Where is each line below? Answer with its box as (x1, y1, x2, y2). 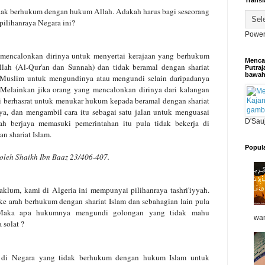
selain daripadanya (148, 72, 210, 83)
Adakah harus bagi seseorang (116, 5, 209, 17)
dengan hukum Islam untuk (115, 251, 210, 263)
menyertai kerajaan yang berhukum (93, 50, 210, 61)
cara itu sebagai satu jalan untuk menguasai (64, 106, 210, 117)
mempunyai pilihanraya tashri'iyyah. (90, 184, 210, 195)
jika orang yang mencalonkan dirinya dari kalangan (37, 83, 209, 95)
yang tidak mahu (148, 206, 210, 218)
